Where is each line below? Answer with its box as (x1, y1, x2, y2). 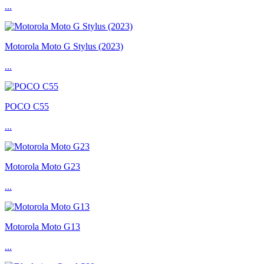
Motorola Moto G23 (5, 161, 80, 172)
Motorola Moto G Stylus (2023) (5, 41, 123, 52)
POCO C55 (5, 101, 49, 112)
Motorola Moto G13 (5, 222, 80, 232)
